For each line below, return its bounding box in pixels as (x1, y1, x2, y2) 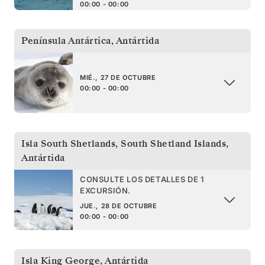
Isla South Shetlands (21, 137, 115, 150)
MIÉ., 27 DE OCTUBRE (80, 73, 156, 82)
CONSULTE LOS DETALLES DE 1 (80, 174, 205, 184)
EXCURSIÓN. (80, 185, 131, 195)
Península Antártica (21, 34, 111, 47)
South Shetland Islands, (121, 137, 229, 150)
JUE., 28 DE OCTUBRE (80, 201, 157, 210)
